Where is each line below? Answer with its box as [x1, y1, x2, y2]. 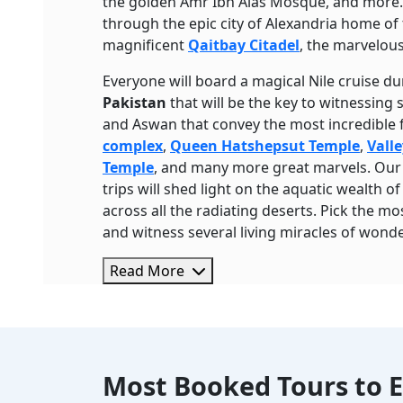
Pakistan [103, 93, 166, 112]
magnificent [103, 35, 188, 55]
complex [103, 136, 163, 156]
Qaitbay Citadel [188, 35, 300, 55]
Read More [110, 261, 188, 281]
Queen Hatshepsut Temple [170, 136, 360, 156]
